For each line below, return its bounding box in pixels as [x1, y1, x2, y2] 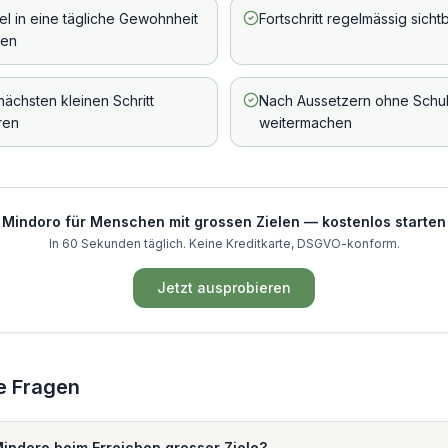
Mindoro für [2, 213, 90, 230]
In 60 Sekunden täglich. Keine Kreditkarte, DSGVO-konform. [48, 236, 400, 251]
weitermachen [259, 114, 352, 131]
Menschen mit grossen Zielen [90, 213, 300, 230]
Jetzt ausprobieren [157, 279, 291, 296]
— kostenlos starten [300, 213, 446, 230]
